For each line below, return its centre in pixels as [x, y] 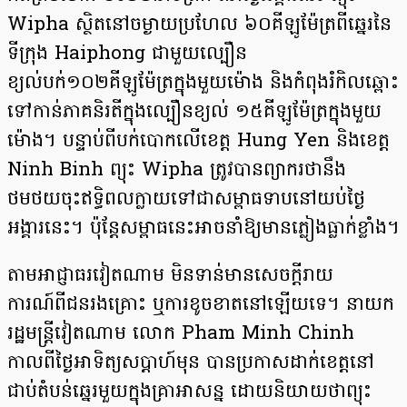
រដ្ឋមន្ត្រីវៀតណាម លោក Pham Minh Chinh [181, 335]
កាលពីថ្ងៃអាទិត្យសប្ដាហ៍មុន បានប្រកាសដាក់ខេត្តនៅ [191, 364]
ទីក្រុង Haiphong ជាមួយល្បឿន [127, 55]
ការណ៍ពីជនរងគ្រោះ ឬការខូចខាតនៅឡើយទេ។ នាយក [201, 306]
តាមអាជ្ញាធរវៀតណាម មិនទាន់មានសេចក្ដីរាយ [170, 277]
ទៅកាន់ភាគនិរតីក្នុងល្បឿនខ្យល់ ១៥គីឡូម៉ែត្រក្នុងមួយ [194, 113]
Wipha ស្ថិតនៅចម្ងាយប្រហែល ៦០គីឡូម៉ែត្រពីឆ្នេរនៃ [199, 26]
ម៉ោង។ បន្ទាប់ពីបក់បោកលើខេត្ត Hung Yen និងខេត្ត [199, 142]
